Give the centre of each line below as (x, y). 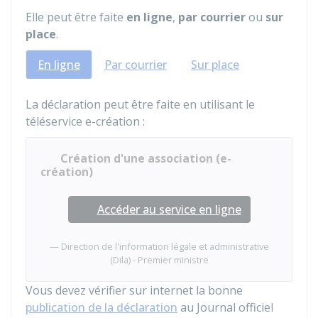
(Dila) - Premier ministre (159, 260)
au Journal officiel (225, 307)
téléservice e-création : (85, 121)
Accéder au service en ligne (169, 209)
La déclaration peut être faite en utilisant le (140, 104)
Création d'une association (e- (146, 158)
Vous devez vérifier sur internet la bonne (134, 290)
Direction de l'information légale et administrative (165, 246)
